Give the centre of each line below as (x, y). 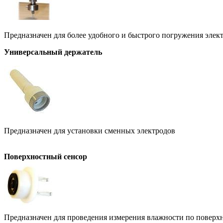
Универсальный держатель (53, 52)
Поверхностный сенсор (46, 157)
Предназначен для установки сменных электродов (90, 131)
